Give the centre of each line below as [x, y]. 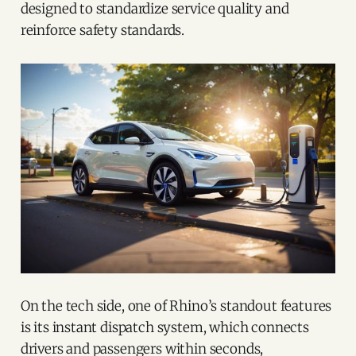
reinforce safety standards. [103, 30]
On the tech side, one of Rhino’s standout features [176, 306]
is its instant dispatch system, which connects [164, 328]
